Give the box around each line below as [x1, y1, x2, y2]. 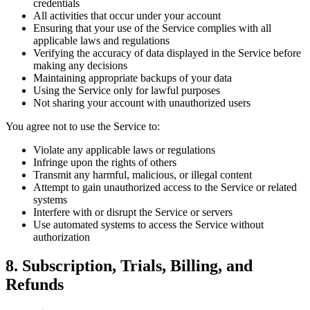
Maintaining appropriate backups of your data [33, 71, 232, 84]
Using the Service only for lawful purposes [33, 84, 220, 96]
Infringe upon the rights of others [33, 156, 176, 168]
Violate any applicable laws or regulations [33, 143, 215, 156]
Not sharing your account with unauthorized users [33, 96, 250, 109]
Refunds [6, 275, 64, 294]
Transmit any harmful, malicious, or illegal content [33, 168, 252, 181]
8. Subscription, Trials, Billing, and [6, 257, 253, 275]
